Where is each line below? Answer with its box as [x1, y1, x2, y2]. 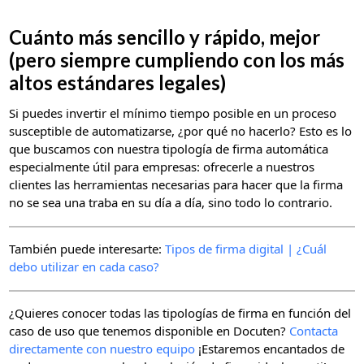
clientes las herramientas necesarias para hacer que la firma [9, 175, 344, 193]
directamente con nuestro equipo [9, 340, 196, 357]
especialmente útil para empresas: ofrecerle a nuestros [9, 158, 315, 175]
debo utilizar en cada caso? [9, 258, 160, 275]
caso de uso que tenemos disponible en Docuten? [9, 322, 290, 339]
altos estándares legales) [9, 70, 227, 94]
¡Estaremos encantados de [195, 340, 345, 357]
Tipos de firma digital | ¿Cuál [165, 240, 327, 257]
